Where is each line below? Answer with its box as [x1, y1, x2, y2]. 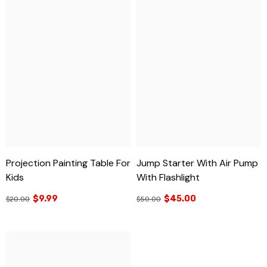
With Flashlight [136, 170, 200, 184]
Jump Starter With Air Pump [136, 156, 258, 169]
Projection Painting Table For [6, 156, 131, 169]
